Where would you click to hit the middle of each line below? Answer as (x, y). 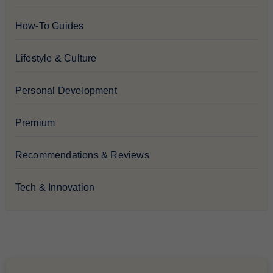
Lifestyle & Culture (56, 58)
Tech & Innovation (55, 187)
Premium (35, 122)
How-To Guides (49, 26)
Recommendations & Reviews (82, 155)
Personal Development (66, 90)
